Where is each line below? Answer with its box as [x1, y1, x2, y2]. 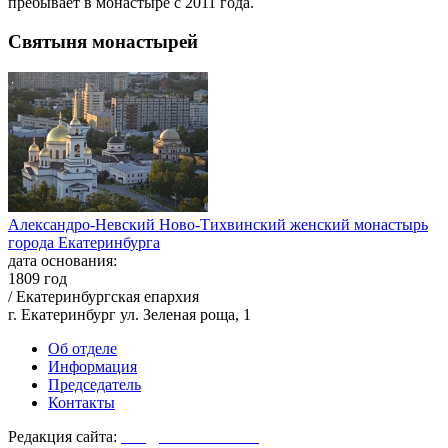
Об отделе [48, 339, 117, 357]
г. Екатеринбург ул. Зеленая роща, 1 [8, 305, 251, 323]
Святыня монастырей [8, 30, 198, 52]
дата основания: [8, 251, 117, 269]
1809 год [8, 269, 67, 287]
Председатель [48, 375, 141, 393]
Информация [48, 357, 137, 375]
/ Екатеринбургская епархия [8, 287, 199, 305]
